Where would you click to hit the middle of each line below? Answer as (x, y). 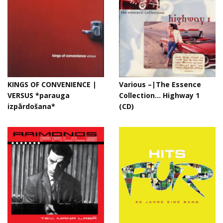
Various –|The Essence (160, 84)
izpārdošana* (31, 106)
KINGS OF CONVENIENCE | (52, 84)
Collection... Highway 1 (159, 95)
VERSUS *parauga (39, 95)
